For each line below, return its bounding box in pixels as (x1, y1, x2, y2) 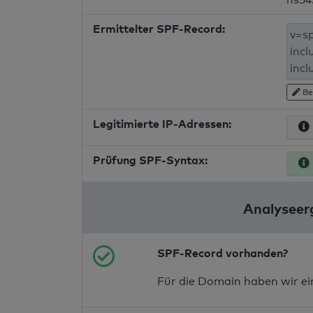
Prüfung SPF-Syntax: (93, 153, 208, 168)
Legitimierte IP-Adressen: (93, 117, 231, 131)
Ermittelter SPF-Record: (93, 22, 225, 36)
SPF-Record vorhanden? (157, 246, 289, 261)
